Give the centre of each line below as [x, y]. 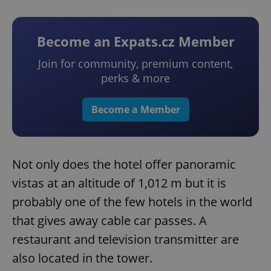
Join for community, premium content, [135, 64]
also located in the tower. [82, 258]
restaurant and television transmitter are [126, 240]
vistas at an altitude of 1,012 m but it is [119, 183]
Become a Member [135, 110]
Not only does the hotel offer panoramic [124, 165]
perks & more [135, 78]
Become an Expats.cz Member [135, 41]
